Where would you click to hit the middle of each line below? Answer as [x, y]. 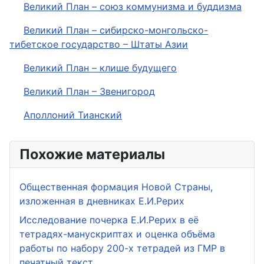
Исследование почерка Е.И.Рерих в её [109, 220]
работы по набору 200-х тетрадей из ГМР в [122, 248]
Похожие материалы [92, 154]
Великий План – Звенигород [89, 91]
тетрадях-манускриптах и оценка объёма [117, 234]
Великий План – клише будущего [100, 68]
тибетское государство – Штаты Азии [99, 44]
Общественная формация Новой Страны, [116, 187]
